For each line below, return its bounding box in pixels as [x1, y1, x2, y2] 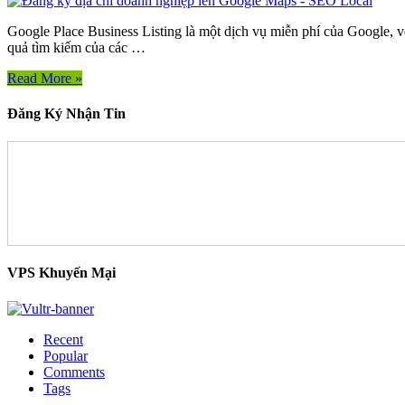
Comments [43, 363, 105, 380]
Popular [43, 347, 88, 363]
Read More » [7, 70, 82, 86]
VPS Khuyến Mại [7, 265, 116, 281]
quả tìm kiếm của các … [7, 39, 146, 55]
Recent [43, 331, 83, 347]
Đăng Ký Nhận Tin [7, 105, 126, 121]
